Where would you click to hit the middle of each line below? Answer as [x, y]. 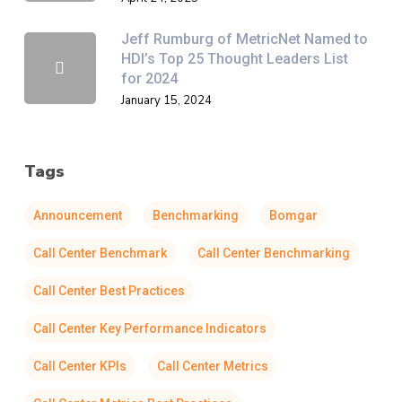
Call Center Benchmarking [273, 253]
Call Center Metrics [212, 366]
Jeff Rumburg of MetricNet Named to [244, 39]
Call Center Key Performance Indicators [149, 328]
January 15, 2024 [166, 100]
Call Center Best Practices [109, 290]
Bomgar [293, 215]
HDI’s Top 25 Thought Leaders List [234, 58]
